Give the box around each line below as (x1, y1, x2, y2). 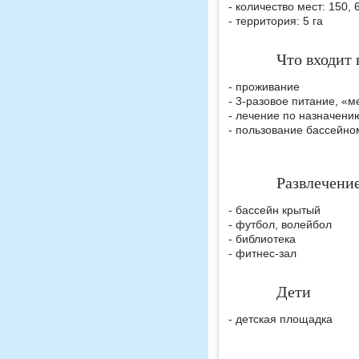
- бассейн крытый (228, 204, 321, 216)
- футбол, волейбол (228, 218, 332, 231)
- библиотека (228, 232, 296, 245)
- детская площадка (228, 313, 333, 325)
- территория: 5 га (228, 14, 323, 27)
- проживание (228, 80, 300, 93)
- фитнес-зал (228, 247, 296, 260)
